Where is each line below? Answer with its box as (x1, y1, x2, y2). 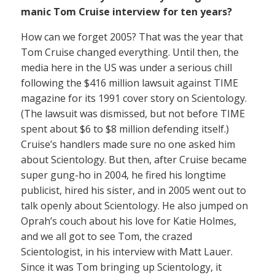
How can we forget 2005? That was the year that (21, 29, 243, 44)
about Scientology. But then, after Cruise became (21, 152, 247, 166)
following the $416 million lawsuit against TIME (21, 76, 238, 90)
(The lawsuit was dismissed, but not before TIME (21, 106, 245, 120)
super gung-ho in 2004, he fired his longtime (21, 168, 226, 182)
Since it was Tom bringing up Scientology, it (21, 260, 222, 274)
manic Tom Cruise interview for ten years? (21, 4, 232, 18)
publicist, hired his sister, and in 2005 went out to (21, 183, 246, 197)
